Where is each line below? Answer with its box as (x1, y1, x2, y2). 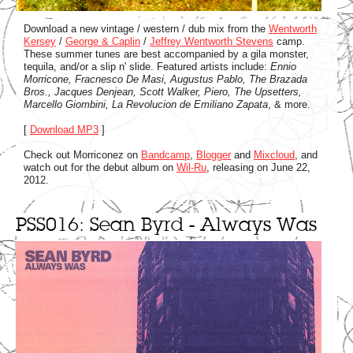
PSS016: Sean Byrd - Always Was (16, 211, 317, 236)
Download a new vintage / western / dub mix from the (24, 22, 269, 35)
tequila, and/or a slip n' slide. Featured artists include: (24, 60, 270, 72)
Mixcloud (254, 148, 295, 161)
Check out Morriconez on (24, 148, 141, 161)
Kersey (24, 35, 56, 47)
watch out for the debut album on (24, 161, 176, 173)
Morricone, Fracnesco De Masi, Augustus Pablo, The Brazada (24, 72, 307, 85)
